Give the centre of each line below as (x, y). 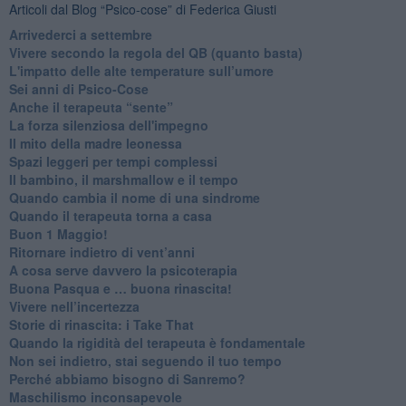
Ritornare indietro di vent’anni (101, 251)
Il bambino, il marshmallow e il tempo (123, 179)
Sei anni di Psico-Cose (78, 88)
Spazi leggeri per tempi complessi (113, 161)
